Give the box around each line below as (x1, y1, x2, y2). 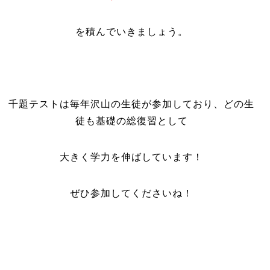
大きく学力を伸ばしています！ (60, 152, 204, 162)
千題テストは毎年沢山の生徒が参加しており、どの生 (8, 99, 255, 109)
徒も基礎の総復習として (75, 116, 188, 126)
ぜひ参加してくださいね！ (70, 188, 193, 198)
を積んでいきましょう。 (75, 27, 188, 37)
